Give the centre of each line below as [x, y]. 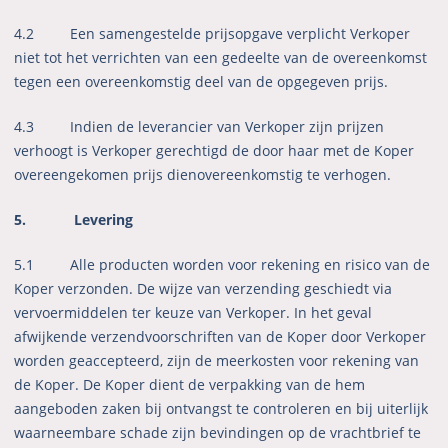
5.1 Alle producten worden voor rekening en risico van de [222, 265]
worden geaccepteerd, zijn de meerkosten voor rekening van [217, 361]
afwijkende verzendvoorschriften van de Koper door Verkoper [220, 337]
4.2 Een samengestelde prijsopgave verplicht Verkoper [212, 34]
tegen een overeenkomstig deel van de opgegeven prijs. [201, 82]
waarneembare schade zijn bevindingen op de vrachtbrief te [218, 433]
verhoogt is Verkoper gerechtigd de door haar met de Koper [214, 151]
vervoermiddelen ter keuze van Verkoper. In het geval [193, 313]
